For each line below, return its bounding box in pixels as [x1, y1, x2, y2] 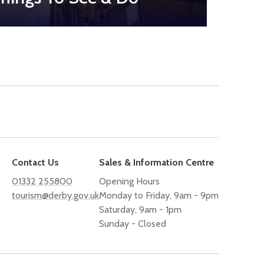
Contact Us [12, 156, 59, 168]
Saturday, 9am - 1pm [99, 203, 181, 215]
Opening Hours [99, 175, 160, 187]
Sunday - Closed [99, 217, 166, 229]
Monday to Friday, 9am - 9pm [99, 189, 219, 201]
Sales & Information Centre [99, 156, 214, 168]
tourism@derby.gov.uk [12, 189, 99, 201]
